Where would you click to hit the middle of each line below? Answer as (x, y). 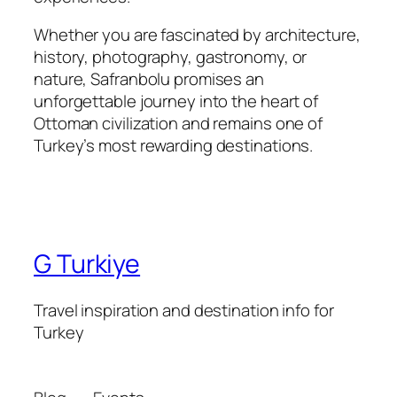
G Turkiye (87, 264)
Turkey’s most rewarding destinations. (174, 146)
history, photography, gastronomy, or (171, 57)
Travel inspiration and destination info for (184, 310)
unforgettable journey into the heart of (176, 101)
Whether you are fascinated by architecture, (197, 35)
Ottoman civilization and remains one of (179, 124)
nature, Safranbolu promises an (149, 79)
